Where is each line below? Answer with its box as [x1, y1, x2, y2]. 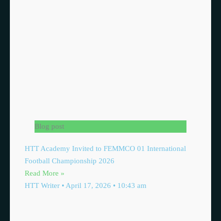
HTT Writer [25, 181, 62, 189]
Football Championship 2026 [25, 156, 114, 165]
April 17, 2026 [64, 181, 113, 189]
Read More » [25, 169, 65, 177]
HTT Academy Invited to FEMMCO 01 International [25, 144, 186, 152]
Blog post [35, 122, 64, 130]
